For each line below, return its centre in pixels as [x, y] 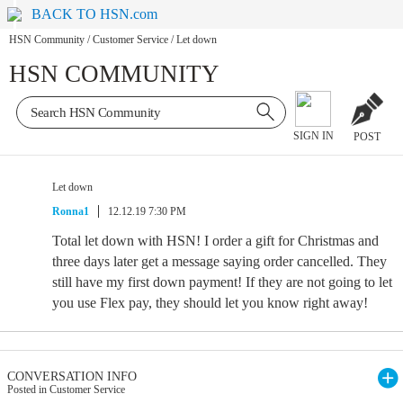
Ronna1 [71, 211]
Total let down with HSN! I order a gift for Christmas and [215, 241]
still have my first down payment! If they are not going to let [222, 282]
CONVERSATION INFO [72, 376]
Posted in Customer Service [66, 390]
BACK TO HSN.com [95, 14]
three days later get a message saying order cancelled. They [219, 261]
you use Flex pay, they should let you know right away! [210, 303]
